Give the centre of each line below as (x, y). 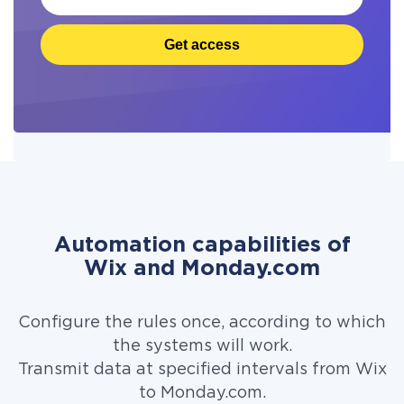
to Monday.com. (202, 393)
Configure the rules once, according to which (202, 323)
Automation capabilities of (202, 245)
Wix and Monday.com (202, 269)
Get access (202, 44)
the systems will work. (202, 346)
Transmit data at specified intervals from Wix (202, 370)
